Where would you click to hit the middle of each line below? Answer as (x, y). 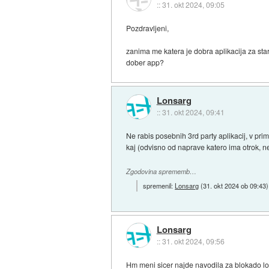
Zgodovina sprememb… (162, 172)
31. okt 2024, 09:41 (193, 112)
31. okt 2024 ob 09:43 (235, 185)
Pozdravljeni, (148, 28)
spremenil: (159, 185)
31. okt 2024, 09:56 (193, 241)
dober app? (145, 62)
